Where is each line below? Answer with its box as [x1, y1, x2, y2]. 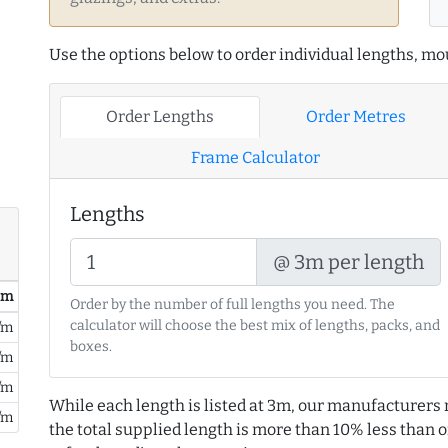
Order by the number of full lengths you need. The [70, 296, 395, 314]
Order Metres [305, 107, 406, 127]
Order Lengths [105, 107, 214, 127]
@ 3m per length [273, 250, 425, 275]
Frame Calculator [191, 148, 321, 168]
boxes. [70, 338, 112, 356]
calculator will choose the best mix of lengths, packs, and [70, 317, 440, 335]
